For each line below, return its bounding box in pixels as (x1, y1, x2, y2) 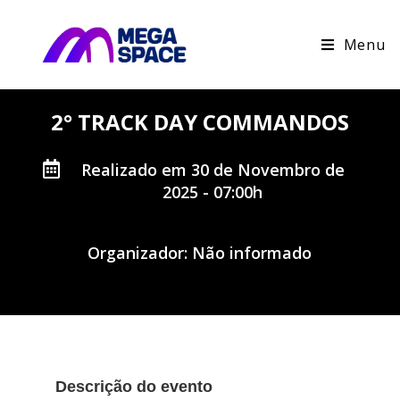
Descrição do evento (55, 378, 213, 396)
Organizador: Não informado (87, 241, 312, 263)
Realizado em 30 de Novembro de (80, 159, 345, 180)
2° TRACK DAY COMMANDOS (50, 107, 349, 137)
